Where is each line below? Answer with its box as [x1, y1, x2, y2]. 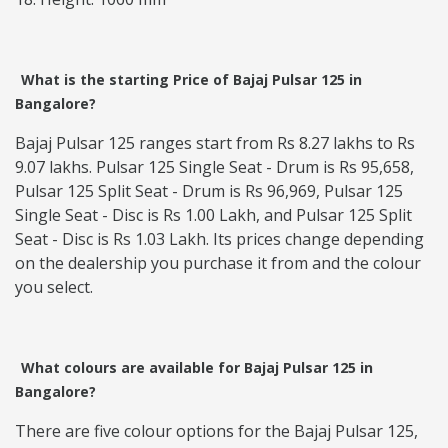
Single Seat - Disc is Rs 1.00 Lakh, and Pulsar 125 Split [15, 204, 412, 227]
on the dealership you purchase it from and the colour [15, 252, 421, 275]
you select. [15, 276, 93, 299]
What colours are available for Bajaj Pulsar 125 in [21, 358, 373, 378]
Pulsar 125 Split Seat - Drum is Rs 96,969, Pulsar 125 [15, 180, 403, 203]
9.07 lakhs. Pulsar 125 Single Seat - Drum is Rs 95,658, [15, 156, 414, 179]
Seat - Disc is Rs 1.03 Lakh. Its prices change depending [15, 228, 424, 251]
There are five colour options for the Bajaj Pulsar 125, [15, 420, 418, 443]
